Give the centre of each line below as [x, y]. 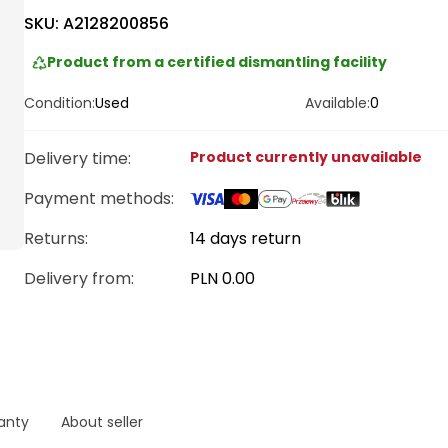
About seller [102, 422]
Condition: [59, 103]
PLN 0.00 [222, 278]
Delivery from [77, 278]
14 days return [245, 238]
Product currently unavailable [306, 157]
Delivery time [76, 158]
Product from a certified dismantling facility [217, 62]
